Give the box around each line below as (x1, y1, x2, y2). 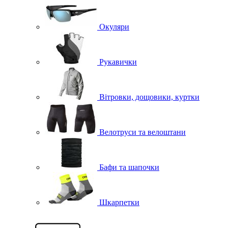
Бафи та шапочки (99, 163, 159, 172)
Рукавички (99, 58, 137, 66)
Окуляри (99, 22, 129, 31)
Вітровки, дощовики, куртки (99, 93, 199, 101)
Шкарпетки (99, 198, 139, 207)
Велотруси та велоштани (99, 128, 186, 136)
